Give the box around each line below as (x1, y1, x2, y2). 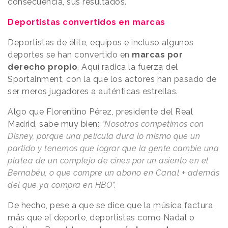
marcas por (129, 50, 183, 60)
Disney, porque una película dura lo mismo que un (8, 131, 200, 141)
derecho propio (8, 62, 77, 72)
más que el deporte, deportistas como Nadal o (8, 213, 194, 223)
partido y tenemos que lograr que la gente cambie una (8, 144, 219, 154)
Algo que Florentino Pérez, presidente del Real (8, 107, 193, 117)
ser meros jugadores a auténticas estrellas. (8, 87, 178, 97)
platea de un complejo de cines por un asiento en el (8, 156, 209, 166)
